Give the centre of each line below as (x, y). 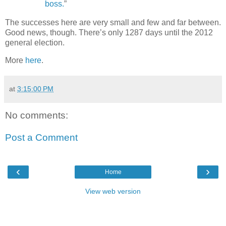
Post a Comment (41, 137)
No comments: (37, 116)
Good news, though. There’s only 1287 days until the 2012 (109, 32)
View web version (113, 191)
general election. (35, 42)
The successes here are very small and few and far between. (113, 22)
